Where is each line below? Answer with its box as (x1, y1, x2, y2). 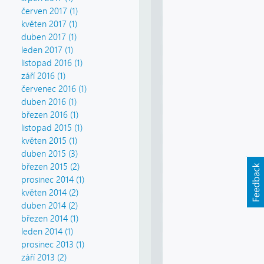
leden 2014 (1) (21, 226, 73, 237)
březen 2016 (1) (21, 110, 78, 121)
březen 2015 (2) (21, 161, 80, 173)
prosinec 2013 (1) (21, 239, 84, 250)
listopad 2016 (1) (21, 58, 82, 69)
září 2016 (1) (21, 71, 65, 82)
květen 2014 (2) (21, 187, 78, 199)
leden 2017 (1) (21, 45, 73, 56)
